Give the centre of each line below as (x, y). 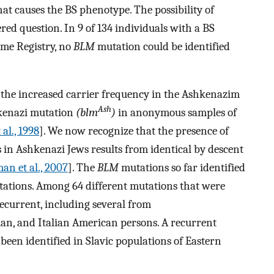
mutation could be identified (162, 46)
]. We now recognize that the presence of (134, 131)
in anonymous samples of (176, 113)
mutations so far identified (182, 168)
